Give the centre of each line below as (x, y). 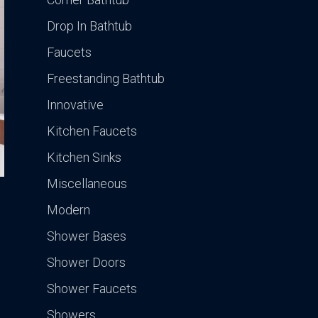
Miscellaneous (87, 184)
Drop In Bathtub (89, 26)
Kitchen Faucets (92, 131)
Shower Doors (86, 263)
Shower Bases (87, 236)
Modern (68, 210)
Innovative (75, 105)
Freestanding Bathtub (106, 79)
